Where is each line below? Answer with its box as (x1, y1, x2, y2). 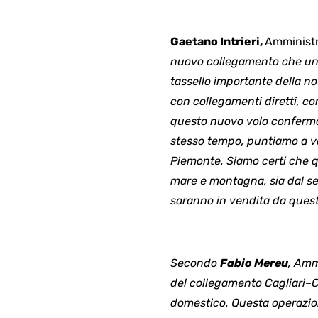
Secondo (170, 256, 220, 270)
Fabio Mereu (220, 256, 288, 270)
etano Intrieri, (185, 34, 265, 48)
